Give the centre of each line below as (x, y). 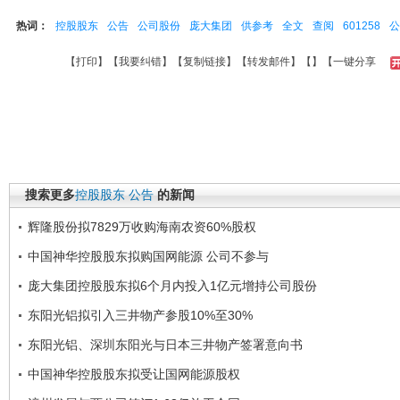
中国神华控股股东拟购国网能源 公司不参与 (148, 256)
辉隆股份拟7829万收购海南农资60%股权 (142, 227)
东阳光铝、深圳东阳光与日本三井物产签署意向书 (165, 345)
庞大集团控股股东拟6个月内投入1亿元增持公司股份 (172, 286)
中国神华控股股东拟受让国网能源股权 (134, 374)
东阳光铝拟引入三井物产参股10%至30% (140, 315)
